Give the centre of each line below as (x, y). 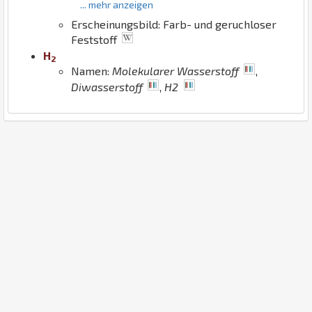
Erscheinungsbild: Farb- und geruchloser (174, 24)
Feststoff (95, 39)
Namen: (92, 70)
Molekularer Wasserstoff (175, 70)
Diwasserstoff (107, 86)
